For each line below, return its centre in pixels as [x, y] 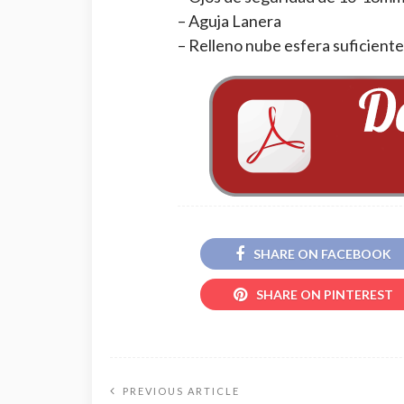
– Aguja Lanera [230, 20]
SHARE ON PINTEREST [324, 295]
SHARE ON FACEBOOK [322, 253]
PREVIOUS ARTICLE [181, 391]
